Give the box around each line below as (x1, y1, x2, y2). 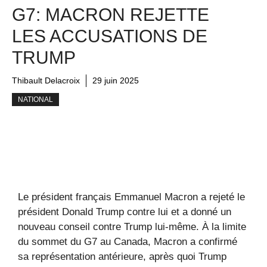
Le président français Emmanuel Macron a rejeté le (18, 191, 245, 203)
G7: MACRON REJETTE (12, 4, 209, 24)
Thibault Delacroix (12, 75, 80, 85)
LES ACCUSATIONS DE (12, 26, 207, 46)
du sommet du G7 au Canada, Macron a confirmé (18, 236, 237, 248)
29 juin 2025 (92, 75, 139, 85)
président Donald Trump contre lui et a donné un (18, 206, 231, 218)
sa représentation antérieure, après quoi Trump (18, 251, 226, 263)
